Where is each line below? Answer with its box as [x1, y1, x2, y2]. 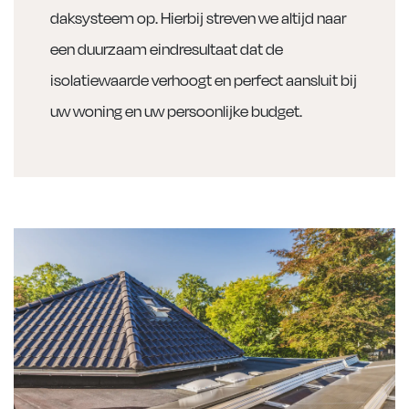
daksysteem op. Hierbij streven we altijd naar [50, 5, 346, 29]
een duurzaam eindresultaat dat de [50, 37, 283, 60]
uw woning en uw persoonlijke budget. [50, 99, 302, 122]
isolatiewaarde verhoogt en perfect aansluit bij [50, 68, 357, 91]
